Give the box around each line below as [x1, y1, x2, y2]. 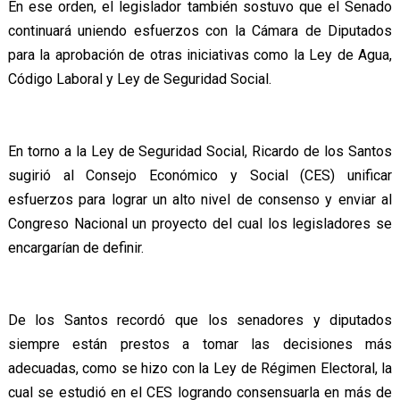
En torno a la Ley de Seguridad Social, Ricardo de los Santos [7, 143, 393, 161]
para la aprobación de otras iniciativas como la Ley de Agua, [7, 46, 393, 64]
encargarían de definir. [7, 239, 144, 257]
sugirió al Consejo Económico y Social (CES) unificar [7, 167, 393, 185]
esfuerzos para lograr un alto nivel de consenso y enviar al [7, 191, 393, 209]
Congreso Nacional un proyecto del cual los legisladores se [7, 215, 393, 233]
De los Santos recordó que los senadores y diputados [7, 312, 393, 329]
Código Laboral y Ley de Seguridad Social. [7, 71, 271, 88]
